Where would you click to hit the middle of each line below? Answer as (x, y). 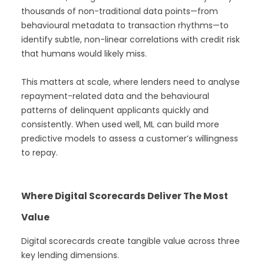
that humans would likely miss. (85, 54)
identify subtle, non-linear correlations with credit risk (131, 40)
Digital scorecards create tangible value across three (131, 241)
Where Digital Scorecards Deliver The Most (125, 196)
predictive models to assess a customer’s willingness (130, 139)
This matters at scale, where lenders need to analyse (131, 82)
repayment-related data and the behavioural (115, 96)
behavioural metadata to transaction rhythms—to (125, 26)
